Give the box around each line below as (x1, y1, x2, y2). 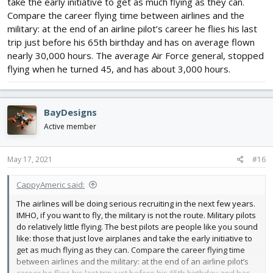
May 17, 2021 (7, 154, 52, 165)
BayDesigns (44, 105, 97, 118)
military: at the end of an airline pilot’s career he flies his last (7, 22, 257, 35)
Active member (44, 121, 96, 132)
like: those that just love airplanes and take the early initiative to (16, 233, 252, 244)
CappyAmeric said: (16, 179, 85, 191)
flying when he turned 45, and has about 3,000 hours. (7, 62, 230, 75)
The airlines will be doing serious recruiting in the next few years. (16, 198, 255, 210)
